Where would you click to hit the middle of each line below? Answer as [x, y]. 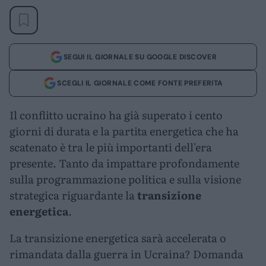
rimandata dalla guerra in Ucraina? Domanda [126, 254]
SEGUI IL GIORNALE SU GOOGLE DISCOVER [140, 57]
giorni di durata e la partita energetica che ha [124, 131]
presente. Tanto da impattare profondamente [124, 163]
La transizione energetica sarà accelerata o [118, 238]
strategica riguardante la [73, 195]
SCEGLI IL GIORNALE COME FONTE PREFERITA [140, 83]
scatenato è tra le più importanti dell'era [111, 147]
